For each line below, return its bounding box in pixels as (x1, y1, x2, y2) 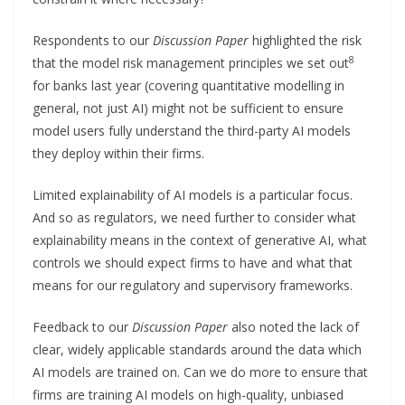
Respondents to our (33, 31, 153, 49)
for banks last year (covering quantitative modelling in (33, 76, 344, 94)
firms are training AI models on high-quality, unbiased (33, 385, 344, 403)
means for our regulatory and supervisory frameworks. (33, 276, 353, 294)
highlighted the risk (249, 31, 362, 49)
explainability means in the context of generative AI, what (33, 231, 367, 249)
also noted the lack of (228, 317, 359, 335)
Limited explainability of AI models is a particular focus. (33, 185, 353, 203)
